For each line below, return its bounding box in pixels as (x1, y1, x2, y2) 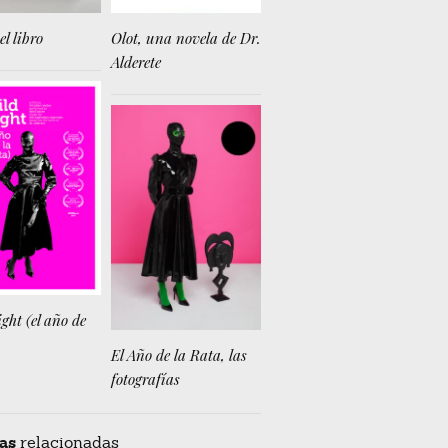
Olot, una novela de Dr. (111, 27, 261, 48)
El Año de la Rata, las (111, 345, 247, 365)
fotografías (111, 369, 180, 389)
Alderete (111, 51, 161, 72)
